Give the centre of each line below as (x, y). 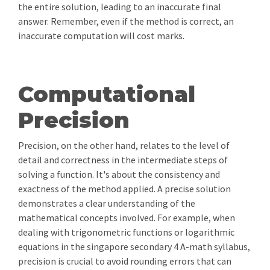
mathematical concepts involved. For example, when (127, 218)
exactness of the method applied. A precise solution (124, 189)
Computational (107, 94)
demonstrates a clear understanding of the (107, 203)
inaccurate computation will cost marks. (101, 36)
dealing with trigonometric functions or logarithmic (126, 232)
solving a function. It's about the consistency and (119, 174)
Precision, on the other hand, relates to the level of (124, 145)
